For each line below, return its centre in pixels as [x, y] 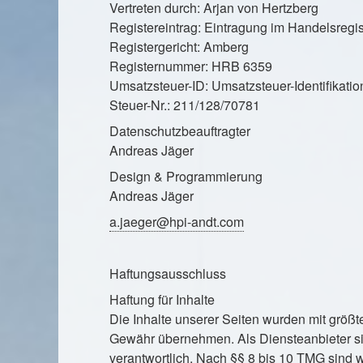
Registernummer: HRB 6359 [191, 66]
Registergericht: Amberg [179, 46]
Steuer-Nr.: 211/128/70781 [185, 105]
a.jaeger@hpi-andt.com [177, 221]
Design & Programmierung [186, 176]
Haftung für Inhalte [162, 299]
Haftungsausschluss [168, 273]
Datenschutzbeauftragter [180, 130]
